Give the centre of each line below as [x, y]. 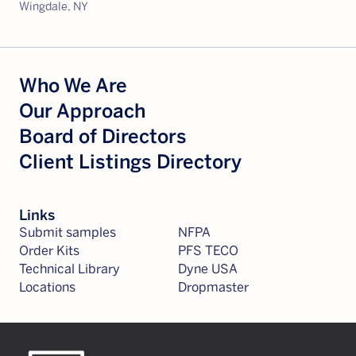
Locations [47, 287]
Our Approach [82, 111]
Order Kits [49, 251]
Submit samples [68, 232]
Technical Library [70, 269]
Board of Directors [103, 136]
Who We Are [73, 85]
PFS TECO [208, 251]
